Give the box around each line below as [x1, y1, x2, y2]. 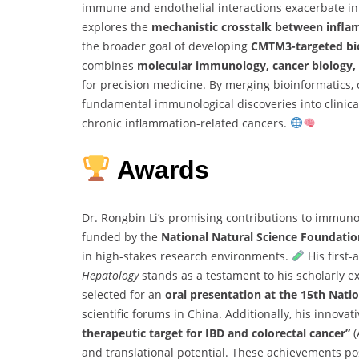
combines [82, 57, 137, 73]
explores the [82, 18, 151, 34]
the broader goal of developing [82, 38, 251, 54]
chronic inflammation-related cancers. [82, 115, 290, 131]
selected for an [82, 286, 165, 302]
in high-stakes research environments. [82, 248, 292, 264]
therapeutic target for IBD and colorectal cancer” [82, 325, 350, 341]
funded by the [82, 228, 161, 244]
